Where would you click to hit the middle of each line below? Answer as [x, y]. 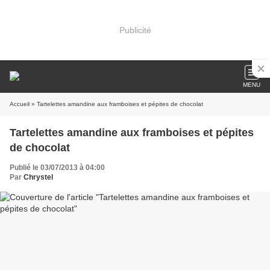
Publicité [135, 30]
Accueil [20, 104]
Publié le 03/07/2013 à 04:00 [57, 168]
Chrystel [38, 177]
